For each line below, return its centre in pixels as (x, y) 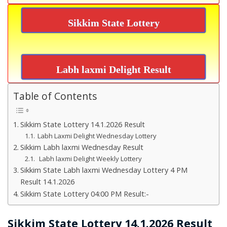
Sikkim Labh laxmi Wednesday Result (82, 147)
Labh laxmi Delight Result (113, 69)
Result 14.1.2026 (47, 182)
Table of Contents (55, 96)
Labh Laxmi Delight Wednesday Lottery (97, 136)
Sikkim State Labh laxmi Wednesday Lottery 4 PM (104, 170)
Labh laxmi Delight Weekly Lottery (91, 159)
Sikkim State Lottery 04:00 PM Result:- (84, 194)
